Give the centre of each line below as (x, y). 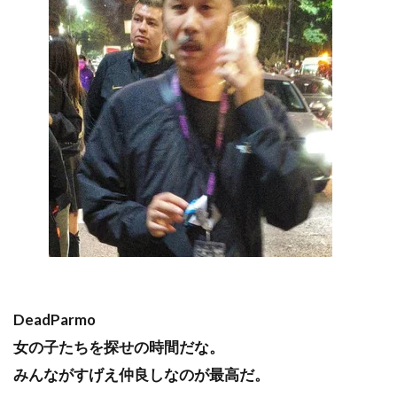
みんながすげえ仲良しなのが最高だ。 (141, 374)
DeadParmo (54, 319)
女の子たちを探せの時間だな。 (119, 346)
